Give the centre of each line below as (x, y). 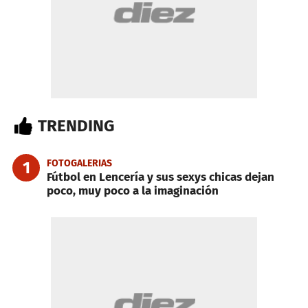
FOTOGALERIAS (79, 163)
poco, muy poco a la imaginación (133, 190)
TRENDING (76, 125)
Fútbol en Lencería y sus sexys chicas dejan (161, 177)
